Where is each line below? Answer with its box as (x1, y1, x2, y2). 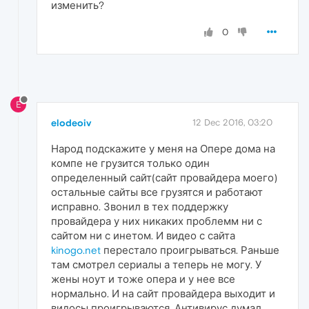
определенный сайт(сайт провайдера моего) (51, 172, 277, 184)
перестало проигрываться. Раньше (101, 244, 279, 257)
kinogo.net (51, 244, 101, 257)
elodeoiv (51, 117, 91, 129)
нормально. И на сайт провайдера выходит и (51, 288, 275, 300)
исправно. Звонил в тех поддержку (51, 201, 228, 213)
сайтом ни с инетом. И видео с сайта (51, 230, 235, 242)
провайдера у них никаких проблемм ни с (51, 215, 262, 228)
